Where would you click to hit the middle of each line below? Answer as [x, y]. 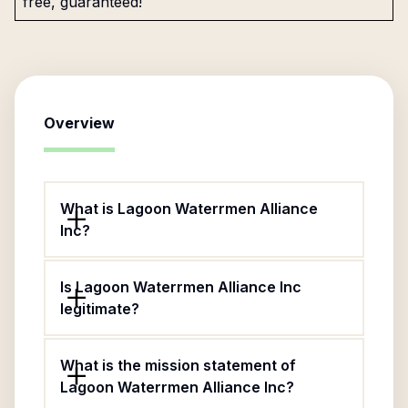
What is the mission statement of [178, 365]
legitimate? [100, 309]
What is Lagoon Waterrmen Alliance [189, 209]
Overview [79, 123]
